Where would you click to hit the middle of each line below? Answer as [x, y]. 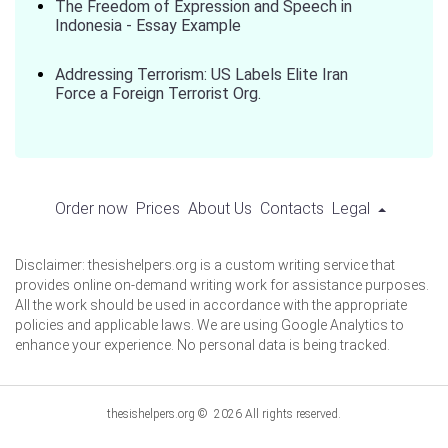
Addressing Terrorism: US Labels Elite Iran [201, 74]
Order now [91, 208]
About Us [219, 208]
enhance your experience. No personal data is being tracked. [202, 345]
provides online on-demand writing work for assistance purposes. [222, 285]
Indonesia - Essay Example [148, 25]
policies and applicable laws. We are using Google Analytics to [209, 325]
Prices [157, 208]
